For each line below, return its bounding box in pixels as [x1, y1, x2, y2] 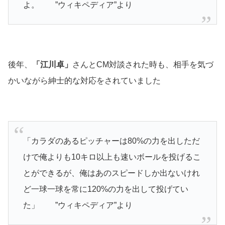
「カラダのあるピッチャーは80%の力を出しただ [23, 136, 200, 145]
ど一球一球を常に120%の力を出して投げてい [23, 184, 188, 193]
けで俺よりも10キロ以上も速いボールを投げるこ [23, 152, 201, 161]
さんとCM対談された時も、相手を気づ [72, 60, 213, 69]
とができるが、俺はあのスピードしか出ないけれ [23, 168, 200, 177]
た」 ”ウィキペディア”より [23, 200, 133, 209]
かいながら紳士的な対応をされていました [8, 76, 161, 85]
